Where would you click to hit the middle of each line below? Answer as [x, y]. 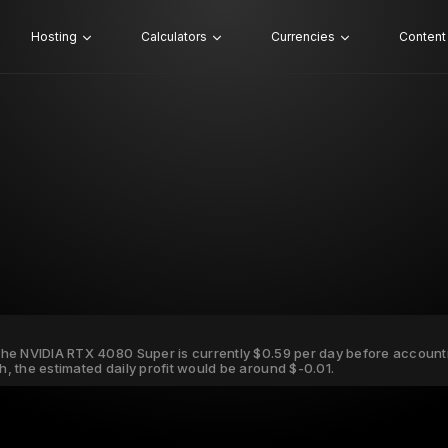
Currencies [302, 36]
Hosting [53, 36]
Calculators [173, 36]
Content [422, 36]
